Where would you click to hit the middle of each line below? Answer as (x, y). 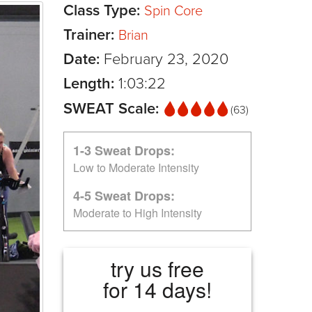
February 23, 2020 (166, 59)
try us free (157, 268)
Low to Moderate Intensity (136, 167)
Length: (91, 83)
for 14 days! (157, 289)
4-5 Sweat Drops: (124, 195)
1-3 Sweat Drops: (124, 150)
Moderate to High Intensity (138, 212)
